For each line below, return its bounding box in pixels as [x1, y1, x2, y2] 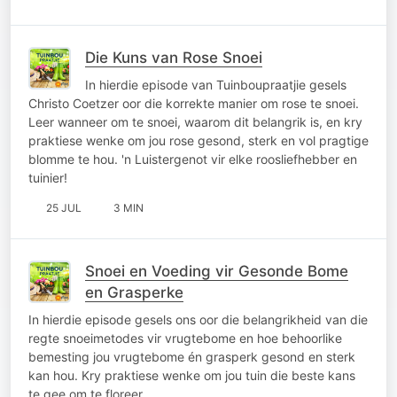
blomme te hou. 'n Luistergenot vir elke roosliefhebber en [28, 151, 357, 167]
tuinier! [28, 169, 67, 185]
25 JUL [46, 200, 82, 214]
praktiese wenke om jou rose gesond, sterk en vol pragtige [28, 132, 369, 148]
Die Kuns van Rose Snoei [85, 48, 262, 66]
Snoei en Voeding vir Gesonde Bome [85, 261, 348, 280]
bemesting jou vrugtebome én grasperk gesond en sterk [28, 348, 355, 364]
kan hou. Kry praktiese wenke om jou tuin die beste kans [28, 367, 355, 383]
